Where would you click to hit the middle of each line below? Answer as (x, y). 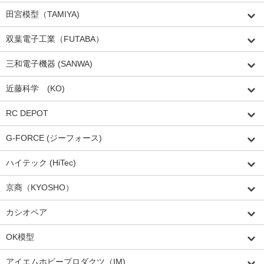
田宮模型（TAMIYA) (43, 14)
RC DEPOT (27, 113)
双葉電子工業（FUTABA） (55, 39)
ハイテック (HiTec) (41, 162)
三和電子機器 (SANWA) (49, 63)
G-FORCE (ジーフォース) (54, 138)
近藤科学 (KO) (35, 88)
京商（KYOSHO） (40, 187)
